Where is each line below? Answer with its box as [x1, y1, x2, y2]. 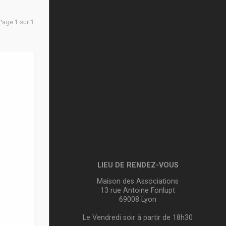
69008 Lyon [119, 195, 156, 203]
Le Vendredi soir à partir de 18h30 [83, 213, 193, 221]
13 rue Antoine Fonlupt [100, 186, 175, 194]
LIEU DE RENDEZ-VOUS [97, 161, 179, 169]
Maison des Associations [97, 177, 179, 185]
